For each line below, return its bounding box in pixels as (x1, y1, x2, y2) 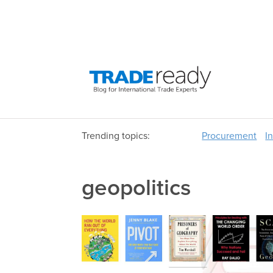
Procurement (202, 131, 257, 141)
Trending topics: (82, 131, 151, 141)
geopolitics (82, 177, 191, 200)
